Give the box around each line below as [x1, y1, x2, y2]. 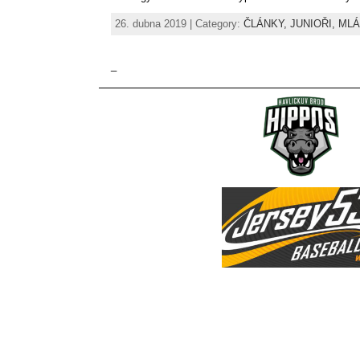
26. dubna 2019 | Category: [115, 18, 243, 31]
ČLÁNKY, [243, 18, 290, 31]
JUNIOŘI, [290, 18, 338, 31]
